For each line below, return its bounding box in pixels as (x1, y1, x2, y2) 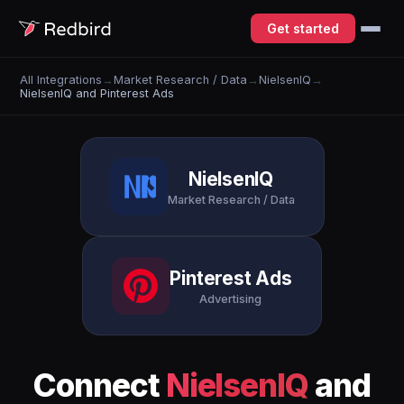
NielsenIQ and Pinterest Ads (20, 86, 175, 100)
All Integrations (20, 72, 103, 87)
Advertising (199, 291, 262, 306)
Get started (267, 21, 339, 36)
